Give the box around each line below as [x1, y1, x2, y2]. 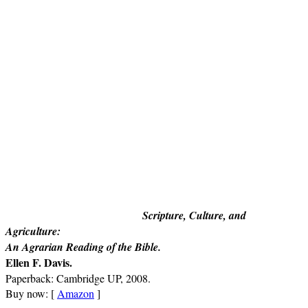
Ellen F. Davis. [5, 254, 72, 270]
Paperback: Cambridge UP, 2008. [5, 270, 151, 285]
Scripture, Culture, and [142, 207, 246, 223]
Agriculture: [5, 223, 60, 239]
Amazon [57, 285, 94, 300]
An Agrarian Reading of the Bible [5, 239, 158, 254]
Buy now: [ [5, 285, 57, 300]
